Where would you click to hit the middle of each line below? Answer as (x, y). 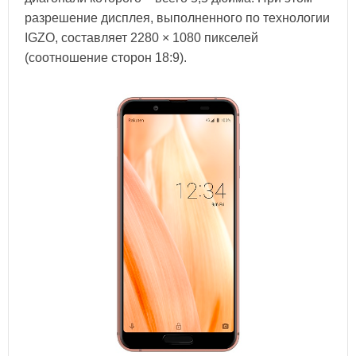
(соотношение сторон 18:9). (106, 57)
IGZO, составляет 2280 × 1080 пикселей (141, 37)
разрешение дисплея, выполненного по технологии (177, 17)
